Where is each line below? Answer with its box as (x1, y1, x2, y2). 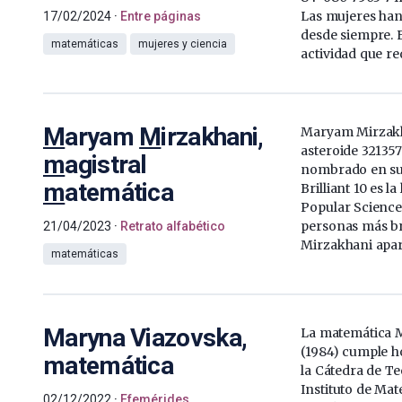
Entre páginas (120, 8, 201, 23)
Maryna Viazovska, (43, 322, 248, 353)
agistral (65, 149, 147, 179)
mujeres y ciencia (138, 37, 227, 50)
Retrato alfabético (120, 218, 225, 233)
